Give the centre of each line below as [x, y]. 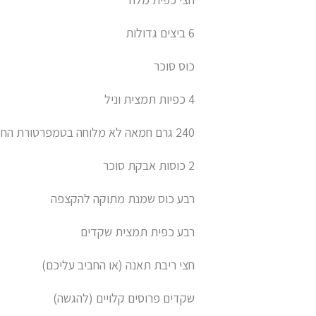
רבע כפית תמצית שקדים [138, 231]
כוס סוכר [174, 66]
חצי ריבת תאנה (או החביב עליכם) [118, 265]
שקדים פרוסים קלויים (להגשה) [124, 298]
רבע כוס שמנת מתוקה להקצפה [123, 198]
